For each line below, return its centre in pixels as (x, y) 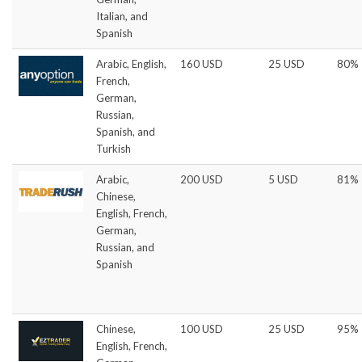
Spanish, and (126, 131)
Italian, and (122, 16)
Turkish (114, 148)
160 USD (202, 63)
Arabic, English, (131, 63)
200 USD (202, 179)
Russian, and (125, 247)
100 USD (202, 328)
